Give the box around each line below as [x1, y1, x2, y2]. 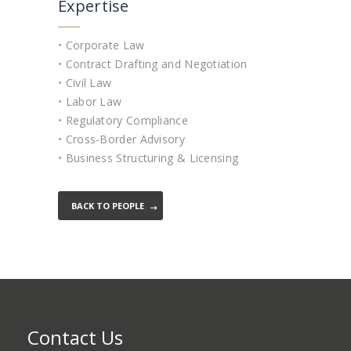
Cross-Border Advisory [62, 132, 185, 147]
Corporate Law [62, 38, 145, 53]
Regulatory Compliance [62, 113, 188, 128]
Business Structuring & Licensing [62, 150, 239, 166]
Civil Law [62, 75, 112, 91]
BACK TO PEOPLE [71, 200, 144, 212]
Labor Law [62, 94, 122, 110]
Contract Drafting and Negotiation [62, 56, 248, 72]
